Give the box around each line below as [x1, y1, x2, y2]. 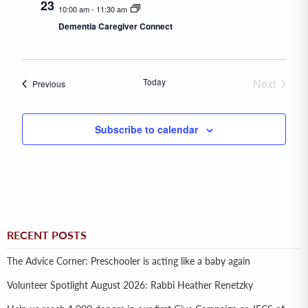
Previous [32, 78, 65, 90]
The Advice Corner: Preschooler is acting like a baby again [7, 255, 250, 267]
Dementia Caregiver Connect [58, 20, 173, 33]
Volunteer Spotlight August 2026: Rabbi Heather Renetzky [7, 279, 253, 291]
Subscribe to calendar [95, 122, 198, 137]
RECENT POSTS [7, 228, 87, 242]
